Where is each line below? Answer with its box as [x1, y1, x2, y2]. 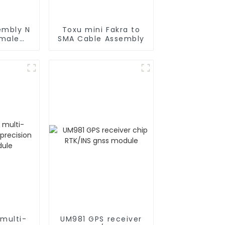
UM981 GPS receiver [60, 213, 142, 224]
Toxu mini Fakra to [62, 24, 141, 35]
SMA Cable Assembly [58, 33, 145, 44]
